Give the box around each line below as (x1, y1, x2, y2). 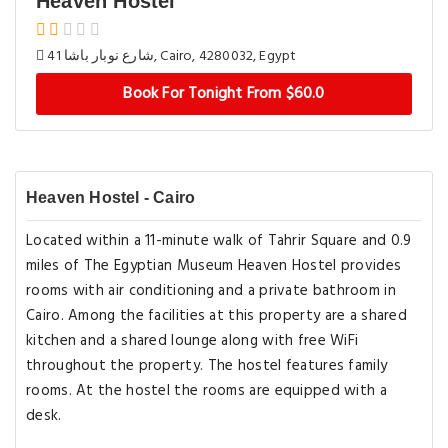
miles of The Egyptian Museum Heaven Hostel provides (26, 254, 402, 278)
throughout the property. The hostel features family (26, 354, 388, 378)
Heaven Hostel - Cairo (26, 189, 196, 206)
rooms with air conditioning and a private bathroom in (26, 279, 396, 303)
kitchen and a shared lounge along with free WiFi (26, 329, 359, 353)
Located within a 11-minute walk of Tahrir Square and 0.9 (26, 229, 412, 253)
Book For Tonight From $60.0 (123, 81, 325, 107)
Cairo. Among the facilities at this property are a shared (26, 304, 408, 328)
